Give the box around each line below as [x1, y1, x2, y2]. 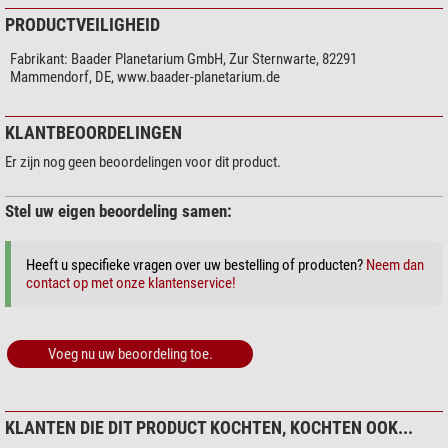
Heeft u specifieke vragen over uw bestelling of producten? [26, 256, 366, 275]
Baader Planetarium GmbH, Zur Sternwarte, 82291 [71, 50, 357, 69]
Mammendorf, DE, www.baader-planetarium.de [10, 68, 280, 87]
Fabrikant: [10, 50, 68, 69]
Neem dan [366, 256, 424, 275]
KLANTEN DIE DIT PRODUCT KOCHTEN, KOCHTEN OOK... [5, 417, 413, 439]
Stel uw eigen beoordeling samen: [5, 202, 232, 222]
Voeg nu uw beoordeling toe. [47, 345, 213, 364]
